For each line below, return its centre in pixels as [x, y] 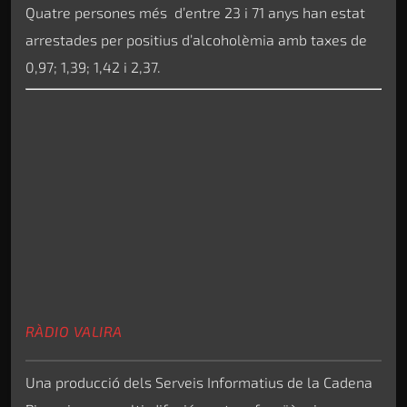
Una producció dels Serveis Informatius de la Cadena [199, 382]
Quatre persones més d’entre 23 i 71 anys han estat [195, 13]
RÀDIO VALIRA [74, 331]
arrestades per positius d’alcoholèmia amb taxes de [196, 40]
